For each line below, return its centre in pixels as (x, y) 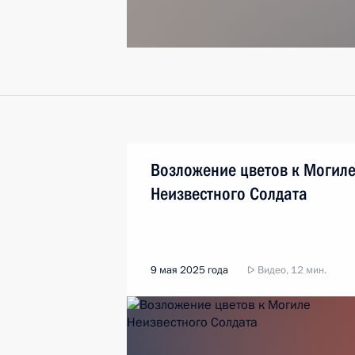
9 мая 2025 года (189, 270)
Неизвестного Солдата (229, 194)
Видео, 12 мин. (291, 270)
